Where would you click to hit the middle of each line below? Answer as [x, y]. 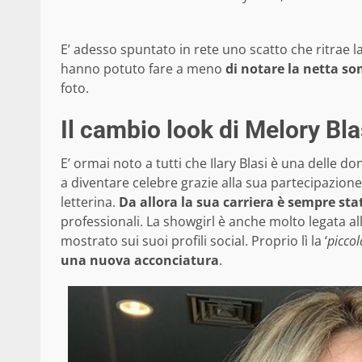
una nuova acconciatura [140, 260]
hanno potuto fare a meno [143, 68]
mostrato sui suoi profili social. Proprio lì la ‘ [194, 240]
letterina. [88, 202]
